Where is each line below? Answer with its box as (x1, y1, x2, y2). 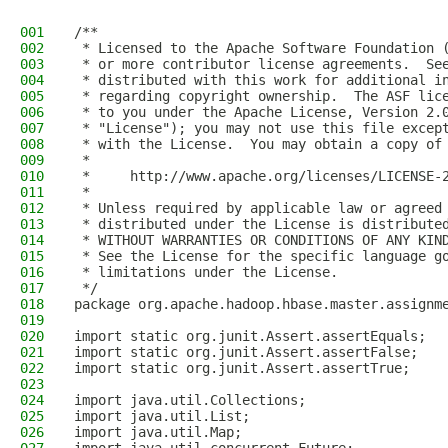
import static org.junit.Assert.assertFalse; (74, 344, 418, 360)
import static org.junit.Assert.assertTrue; (74, 360, 410, 376)
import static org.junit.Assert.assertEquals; (74, 328, 426, 344)
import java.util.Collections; (74, 392, 306, 408)
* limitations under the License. (74, 264, 338, 280)
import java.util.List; (74, 408, 250, 424)
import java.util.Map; (74, 424, 242, 440)
